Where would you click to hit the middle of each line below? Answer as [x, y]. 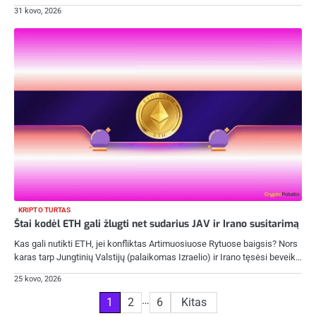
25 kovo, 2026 [38, 279]
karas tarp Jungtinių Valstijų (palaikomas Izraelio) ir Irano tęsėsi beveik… [158, 257]
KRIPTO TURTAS [45, 209]
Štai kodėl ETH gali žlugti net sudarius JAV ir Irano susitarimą [157, 224]
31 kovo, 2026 [38, 11]
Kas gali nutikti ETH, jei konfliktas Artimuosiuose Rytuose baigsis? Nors [156, 243]
